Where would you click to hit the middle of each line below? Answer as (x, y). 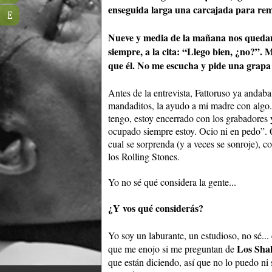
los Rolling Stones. (144, 157)
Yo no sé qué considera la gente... (172, 182)
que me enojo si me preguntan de (172, 249)
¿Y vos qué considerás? (156, 208)
